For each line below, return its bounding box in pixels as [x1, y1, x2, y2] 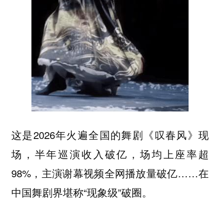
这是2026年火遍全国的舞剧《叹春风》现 [11, 127, 209, 142]
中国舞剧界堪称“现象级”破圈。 [11, 184, 152, 199]
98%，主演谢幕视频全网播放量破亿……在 [11, 165, 209, 180]
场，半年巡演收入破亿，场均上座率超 [11, 146, 209, 161]
